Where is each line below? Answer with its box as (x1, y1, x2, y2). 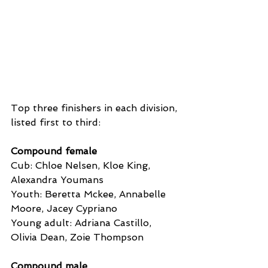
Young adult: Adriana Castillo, (11, 217, 154, 229)
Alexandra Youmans (11, 173, 103, 185)
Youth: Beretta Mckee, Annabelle (11, 188, 169, 200)
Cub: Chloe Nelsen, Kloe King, (11, 159, 153, 171)
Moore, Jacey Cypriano (11, 202, 117, 214)
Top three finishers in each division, (11, 102, 180, 114)
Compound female (11, 145, 97, 157)
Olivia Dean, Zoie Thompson (11, 231, 144, 243)
